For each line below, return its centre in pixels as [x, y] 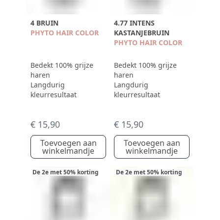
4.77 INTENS [134, 23]
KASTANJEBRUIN [142, 33]
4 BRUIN [44, 23]
